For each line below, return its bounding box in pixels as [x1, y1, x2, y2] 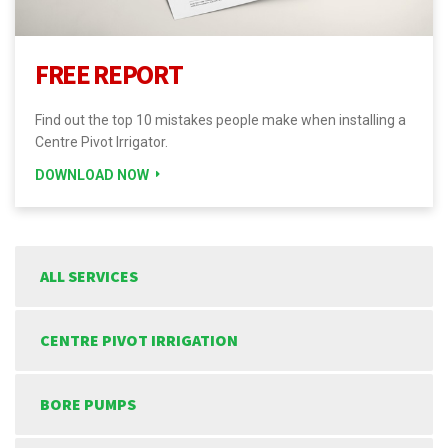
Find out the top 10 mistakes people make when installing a [35, 111, 406, 128]
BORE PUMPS [40, 393, 136, 414]
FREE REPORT [35, 56, 183, 91]
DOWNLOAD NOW [35, 166, 149, 183]
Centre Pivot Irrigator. [35, 133, 168, 150]
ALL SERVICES [40, 265, 138, 286]
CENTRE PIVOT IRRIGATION [40, 329, 238, 350]
